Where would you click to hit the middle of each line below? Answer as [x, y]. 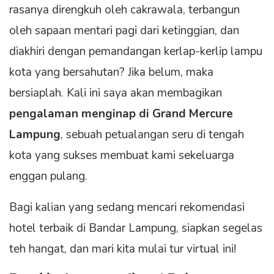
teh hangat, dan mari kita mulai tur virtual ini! [123, 249]
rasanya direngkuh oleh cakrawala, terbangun [124, 10]
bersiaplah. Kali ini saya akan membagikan [116, 93]
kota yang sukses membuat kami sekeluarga [122, 156]
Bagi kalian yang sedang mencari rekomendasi [127, 208]
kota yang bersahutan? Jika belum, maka [111, 72]
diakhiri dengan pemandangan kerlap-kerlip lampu [136, 52]
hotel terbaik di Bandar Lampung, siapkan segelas [136, 228]
